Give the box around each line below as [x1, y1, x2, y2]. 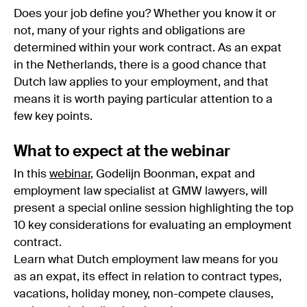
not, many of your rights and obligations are [14, 25, 245, 37]
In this [14, 168, 49, 180]
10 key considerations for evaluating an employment [14, 219, 292, 232]
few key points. [14, 110, 93, 123]
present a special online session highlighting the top [14, 202, 293, 214]
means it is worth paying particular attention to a [14, 93, 273, 106]
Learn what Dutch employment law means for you [14, 254, 278, 266]
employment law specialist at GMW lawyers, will [14, 185, 267, 197]
